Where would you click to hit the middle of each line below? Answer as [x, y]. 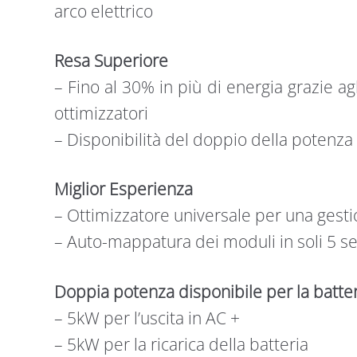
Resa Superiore [111, 61]
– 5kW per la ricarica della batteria [181, 344]
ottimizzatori [101, 114]
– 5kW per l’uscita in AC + [147, 318]
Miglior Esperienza [123, 189]
